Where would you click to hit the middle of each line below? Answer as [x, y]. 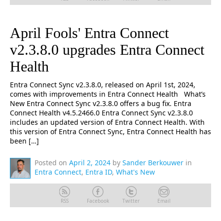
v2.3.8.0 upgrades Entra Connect [107, 50]
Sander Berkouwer [153, 163]
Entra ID [99, 172]
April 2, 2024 [90, 163]
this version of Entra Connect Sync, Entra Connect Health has [110, 131]
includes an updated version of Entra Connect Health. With [107, 122]
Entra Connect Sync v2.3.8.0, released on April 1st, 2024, [103, 85]
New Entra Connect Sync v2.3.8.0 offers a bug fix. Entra [101, 103]
